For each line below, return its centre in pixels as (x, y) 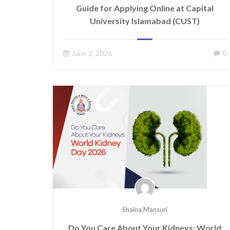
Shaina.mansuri (145, 209)
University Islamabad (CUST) (145, 21)
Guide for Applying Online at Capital (145, 8)
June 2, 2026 (92, 53)
